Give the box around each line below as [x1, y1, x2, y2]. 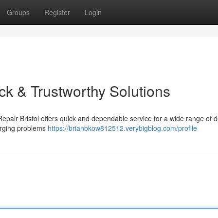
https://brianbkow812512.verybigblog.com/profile [48, 123, 197, 133]
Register [44, 7, 70, 17]
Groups [7, 7, 30, 17]
